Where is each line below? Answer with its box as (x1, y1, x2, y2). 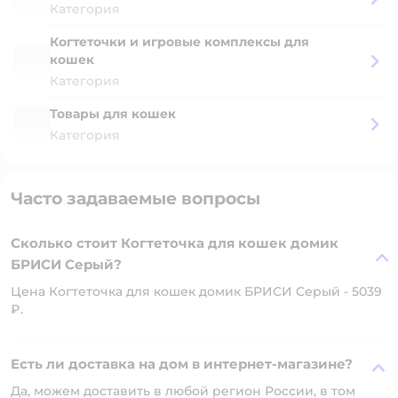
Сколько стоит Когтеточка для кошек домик (11, 234, 338, 251)
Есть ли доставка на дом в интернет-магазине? (11, 354, 353, 372)
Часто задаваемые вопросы (11, 187, 260, 209)
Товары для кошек (50, 105, 176, 122)
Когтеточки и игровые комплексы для (50, 33, 309, 50)
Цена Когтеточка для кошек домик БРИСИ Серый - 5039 (11, 283, 382, 299)
